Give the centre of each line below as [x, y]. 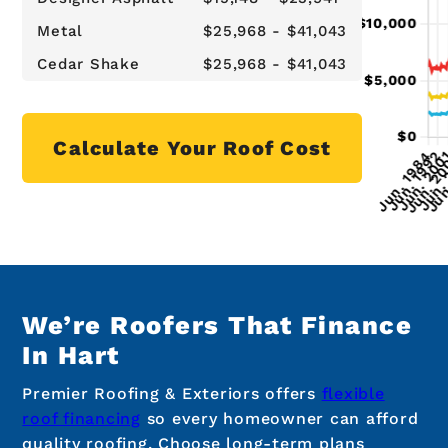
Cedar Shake [88, 64]
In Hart [71, 354]
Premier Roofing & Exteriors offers [172, 394]
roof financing [81, 419]
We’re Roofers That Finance [217, 324]
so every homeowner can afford [279, 419]
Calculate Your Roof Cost [192, 148]
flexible [353, 394]
